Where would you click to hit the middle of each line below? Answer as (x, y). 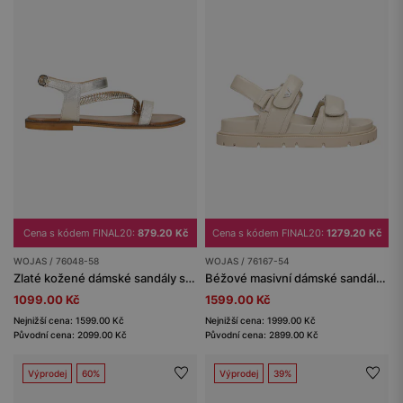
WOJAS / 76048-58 (56, 260)
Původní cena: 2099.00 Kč (70, 334)
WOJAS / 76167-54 (247, 260)
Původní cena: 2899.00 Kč (262, 334)
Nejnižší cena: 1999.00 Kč (260, 320)
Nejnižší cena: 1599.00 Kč (69, 320)
